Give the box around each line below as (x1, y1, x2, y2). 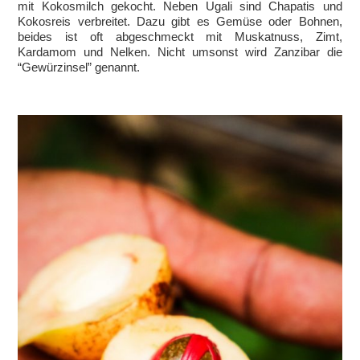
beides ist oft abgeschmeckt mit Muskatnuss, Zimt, (18, 30, 342, 44)
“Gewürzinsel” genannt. (18, 60, 141, 75)
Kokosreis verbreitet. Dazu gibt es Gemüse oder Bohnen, (18, 14, 342, 29)
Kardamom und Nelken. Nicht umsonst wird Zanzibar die (18, 45, 342, 59)
